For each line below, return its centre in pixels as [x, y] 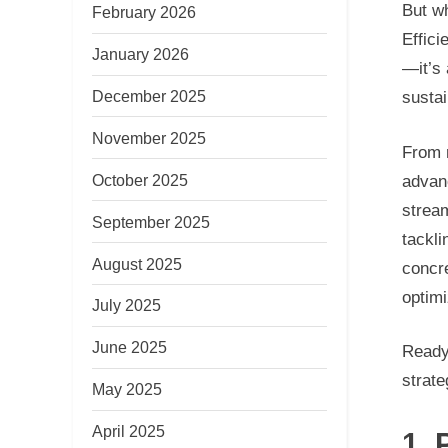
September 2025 [151, 221]
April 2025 [128, 431]
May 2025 [127, 389]
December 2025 [149, 95]
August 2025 [137, 263]
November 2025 [149, 137]
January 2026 [140, 54]
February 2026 [144, 12]
